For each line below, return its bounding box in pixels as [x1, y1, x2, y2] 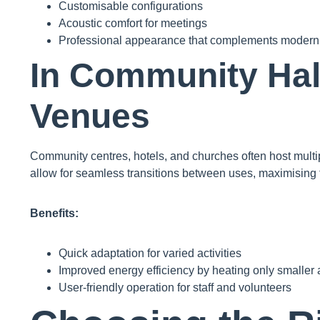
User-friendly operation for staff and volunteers [59, 281, 291, 294]
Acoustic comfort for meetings [59, 17, 207, 30]
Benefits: [30, 207, 79, 220]
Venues [30, 97, 150, 136]
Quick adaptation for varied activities [59, 247, 241, 260]
